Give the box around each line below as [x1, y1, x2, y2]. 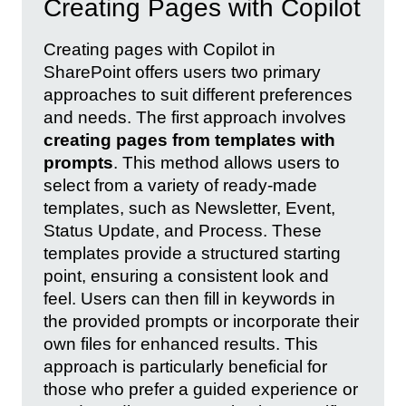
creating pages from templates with [43, 130, 335, 150]
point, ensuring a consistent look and [43, 266, 329, 285]
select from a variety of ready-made [43, 175, 317, 195]
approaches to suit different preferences [43, 84, 353, 104]
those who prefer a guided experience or [43, 379, 358, 399]
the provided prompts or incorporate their [43, 311, 359, 331]
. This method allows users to [113, 152, 340, 172]
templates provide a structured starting [43, 243, 341, 263]
